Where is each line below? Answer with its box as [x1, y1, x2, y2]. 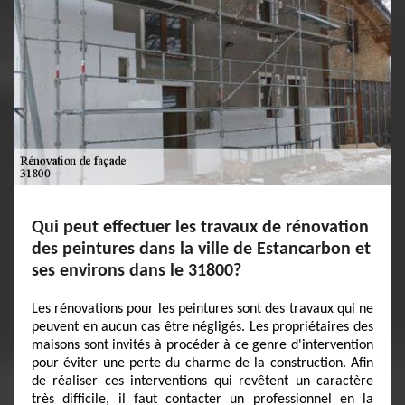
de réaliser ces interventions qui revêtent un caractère [32, 374, 373, 389]
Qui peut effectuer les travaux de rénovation [32, 219, 369, 237]
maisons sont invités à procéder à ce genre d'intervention [32, 338, 373, 353]
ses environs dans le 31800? [32, 262, 241, 280]
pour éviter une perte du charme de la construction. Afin [32, 356, 373, 371]
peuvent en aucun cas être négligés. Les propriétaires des [32, 320, 373, 334]
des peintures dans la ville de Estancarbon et [32, 240, 371, 259]
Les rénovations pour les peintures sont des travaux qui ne [32, 302, 373, 316]
